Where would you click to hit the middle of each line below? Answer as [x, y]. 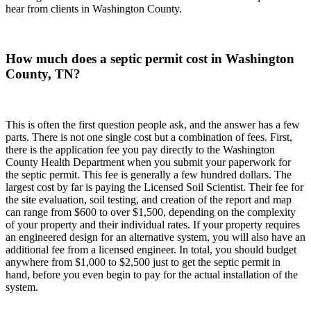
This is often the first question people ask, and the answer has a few [153, 124]
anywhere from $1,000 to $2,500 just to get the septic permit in [143, 262]
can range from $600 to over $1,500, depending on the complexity [151, 212]
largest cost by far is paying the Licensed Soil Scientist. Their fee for [154, 187]
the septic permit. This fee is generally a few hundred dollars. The [149, 174]
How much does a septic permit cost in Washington [150, 59]
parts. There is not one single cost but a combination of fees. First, [149, 137]
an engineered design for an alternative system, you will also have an [155, 237]
